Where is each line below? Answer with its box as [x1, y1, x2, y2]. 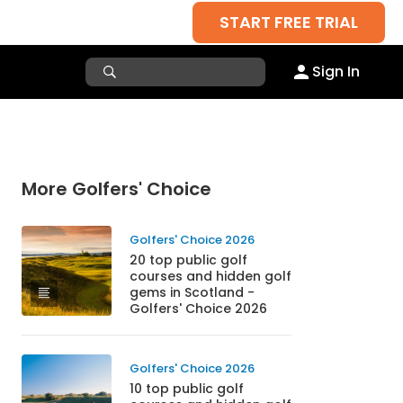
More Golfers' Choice [21, 176, 211, 201]
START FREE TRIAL [219, 11, 358, 33]
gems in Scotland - [129, 283, 255, 301]
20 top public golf [129, 251, 247, 269]
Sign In [312, 61, 360, 82]
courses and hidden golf [129, 267, 291, 285]
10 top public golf [129, 380, 244, 398]
